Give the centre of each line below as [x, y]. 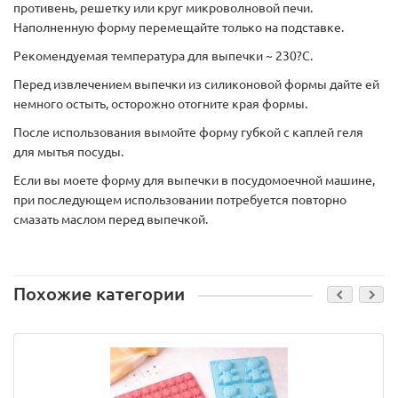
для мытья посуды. [68, 152]
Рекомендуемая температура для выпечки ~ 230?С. [163, 56]
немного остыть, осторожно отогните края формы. [160, 104]
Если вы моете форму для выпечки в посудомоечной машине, [194, 181]
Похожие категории [99, 295]
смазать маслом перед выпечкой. [111, 220]
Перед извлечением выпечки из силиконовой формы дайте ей [196, 85]
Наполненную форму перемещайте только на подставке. [179, 28]
